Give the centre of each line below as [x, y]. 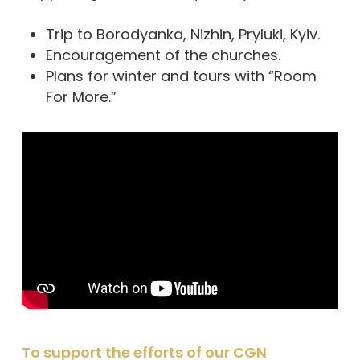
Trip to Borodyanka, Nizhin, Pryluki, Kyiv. [182, 34]
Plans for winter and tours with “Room [181, 76]
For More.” [81, 97]
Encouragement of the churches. [163, 55]
